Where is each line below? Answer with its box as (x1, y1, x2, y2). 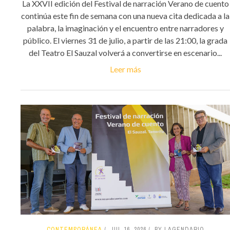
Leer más (109, 64, 141, 74)
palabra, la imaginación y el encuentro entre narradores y (27, 23, 224, 33)
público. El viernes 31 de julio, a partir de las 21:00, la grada (23, 35, 227, 45)
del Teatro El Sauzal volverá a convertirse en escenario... (29, 47, 222, 57)
